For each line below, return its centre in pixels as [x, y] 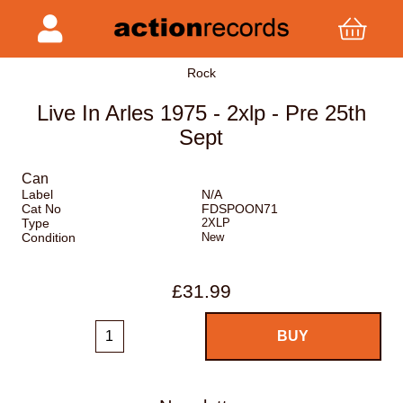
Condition [49, 238]
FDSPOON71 [239, 209]
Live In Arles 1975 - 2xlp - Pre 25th [201, 113]
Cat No [41, 209]
